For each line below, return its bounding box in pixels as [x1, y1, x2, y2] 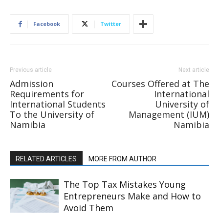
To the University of [10, 109, 94, 120]
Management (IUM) [129, 109, 209, 120]
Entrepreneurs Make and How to [64, 190, 201, 202]
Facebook [33, 20, 60, 27]
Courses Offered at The [111, 78, 209, 89]
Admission [10, 78, 53, 89]
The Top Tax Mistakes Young [64, 178, 186, 190]
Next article [178, 66, 209, 73]
